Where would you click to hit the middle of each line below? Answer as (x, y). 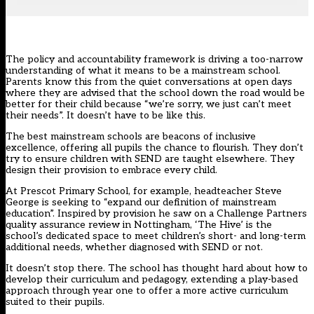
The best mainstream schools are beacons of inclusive (131, 137)
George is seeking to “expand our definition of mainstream (141, 203)
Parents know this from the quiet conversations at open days (149, 82)
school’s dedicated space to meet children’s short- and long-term (156, 236)
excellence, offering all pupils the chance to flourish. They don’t (155, 148)
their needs (32, 116)
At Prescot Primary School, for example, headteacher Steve (144, 191)
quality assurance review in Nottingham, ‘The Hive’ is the (139, 225)
